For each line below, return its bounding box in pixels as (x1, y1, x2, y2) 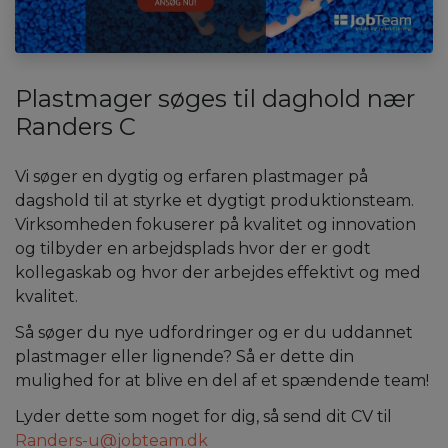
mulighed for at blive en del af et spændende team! (15, 370, 429, 390)
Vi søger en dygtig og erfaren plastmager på (15, 166, 368, 186)
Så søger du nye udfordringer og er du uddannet (15, 322, 413, 342)
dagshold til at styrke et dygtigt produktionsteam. (15, 190, 414, 210)
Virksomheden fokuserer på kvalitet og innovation (15, 214, 416, 234)
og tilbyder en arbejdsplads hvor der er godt (15, 238, 371, 258)
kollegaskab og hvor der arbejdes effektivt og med (15, 262, 421, 282)
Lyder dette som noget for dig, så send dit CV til (15, 406, 392, 426)
